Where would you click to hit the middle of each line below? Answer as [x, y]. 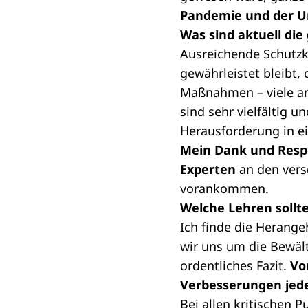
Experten [208, 169]
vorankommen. [224, 189]
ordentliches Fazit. [235, 266]
